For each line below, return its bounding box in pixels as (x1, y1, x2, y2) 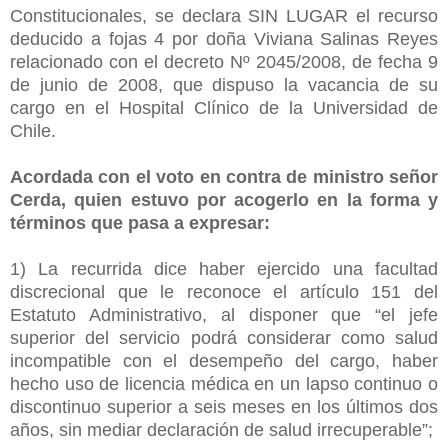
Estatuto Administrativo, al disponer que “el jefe (10, 304, 438, 325)
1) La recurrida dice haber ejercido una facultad (10, 258, 438, 279)
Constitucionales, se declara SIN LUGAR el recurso (10, 5, 438, 26)
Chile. (10, 120, 61, 141)
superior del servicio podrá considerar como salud (10, 327, 438, 348)
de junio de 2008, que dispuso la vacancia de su (10, 74, 438, 95)
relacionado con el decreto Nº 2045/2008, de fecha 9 (10, 51, 438, 72)
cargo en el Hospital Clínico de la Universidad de (10, 97, 438, 118)
